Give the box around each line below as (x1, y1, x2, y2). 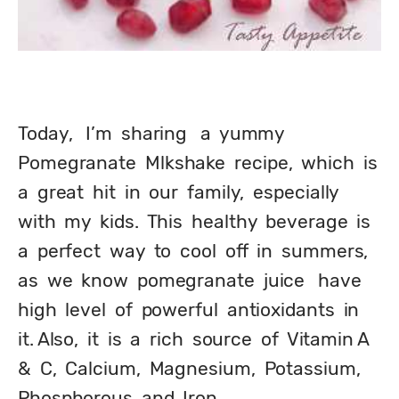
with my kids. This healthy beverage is (18, 210, 371, 232)
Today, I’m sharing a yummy (18, 122, 285, 144)
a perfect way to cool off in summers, (18, 240, 369, 262)
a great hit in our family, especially (18, 181, 339, 203)
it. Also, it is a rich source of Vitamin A (18, 328, 369, 350)
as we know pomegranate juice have (18, 269, 362, 291)
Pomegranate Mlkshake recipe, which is (18, 151, 378, 174)
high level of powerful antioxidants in (18, 298, 360, 321)
